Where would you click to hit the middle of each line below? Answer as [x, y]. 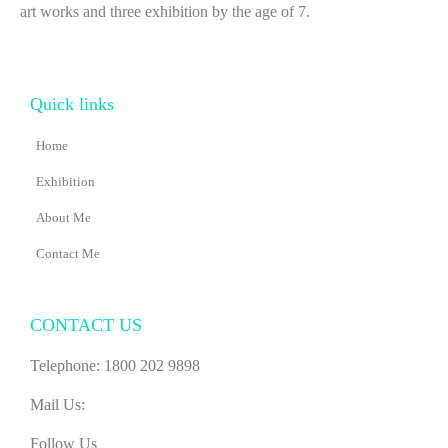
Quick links [72, 103]
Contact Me [68, 253]
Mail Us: [57, 404]
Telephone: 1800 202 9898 [115, 365]
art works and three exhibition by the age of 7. [165, 11]
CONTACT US [86, 324]
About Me [63, 217]
